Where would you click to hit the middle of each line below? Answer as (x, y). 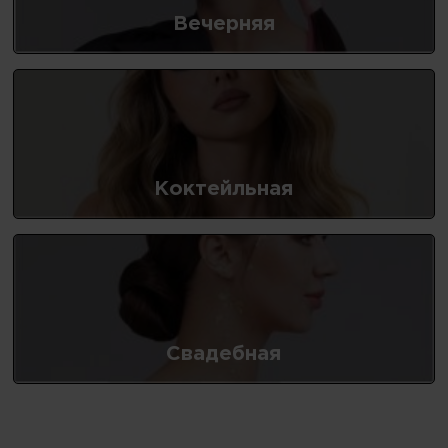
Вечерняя (223, 23)
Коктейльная (224, 188)
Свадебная (224, 353)
